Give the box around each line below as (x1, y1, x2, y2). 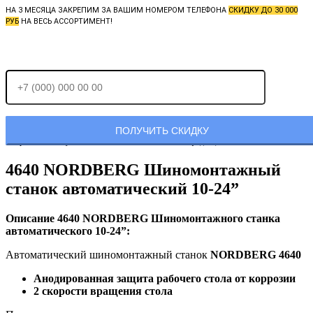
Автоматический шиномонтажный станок (6, 248, 210, 261)
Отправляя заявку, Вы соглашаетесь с (6, 136, 140, 146)
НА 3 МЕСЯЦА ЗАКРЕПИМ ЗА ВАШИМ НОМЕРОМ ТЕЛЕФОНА (6, 6, 228, 15)
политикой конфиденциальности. (140, 136, 253, 146)
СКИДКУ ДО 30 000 (228, 6, 298, 15)
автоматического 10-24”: (6, 224, 130, 237)
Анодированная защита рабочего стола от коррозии (34, 272, 296, 284)
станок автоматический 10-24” (6, 179, 239, 198)
